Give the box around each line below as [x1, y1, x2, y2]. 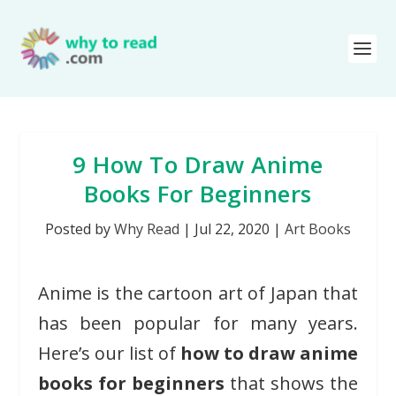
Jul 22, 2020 [194, 219, 270, 239]
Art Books [285, 219, 351, 239]
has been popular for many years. [37, 311, 359, 335]
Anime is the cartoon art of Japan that [37, 281, 359, 305]
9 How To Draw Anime [72, 148, 324, 180]
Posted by [45, 219, 114, 239]
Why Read [114, 219, 179, 239]
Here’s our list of [37, 341, 181, 365]
